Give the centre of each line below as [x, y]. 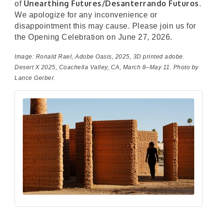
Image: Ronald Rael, [45, 56]
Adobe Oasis [93, 56]
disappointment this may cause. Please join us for [105, 26]
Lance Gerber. [35, 78]
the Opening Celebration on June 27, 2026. [93, 37]
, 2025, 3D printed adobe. [148, 56]
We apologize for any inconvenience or [86, 15]
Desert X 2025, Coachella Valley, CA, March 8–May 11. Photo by [107, 67]
